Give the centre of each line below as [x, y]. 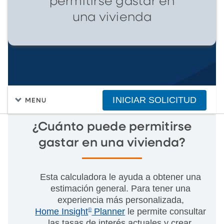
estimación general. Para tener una [121, 188]
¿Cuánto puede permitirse [112, 127]
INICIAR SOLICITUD [154, 100]
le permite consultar [166, 211]
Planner [108, 211]
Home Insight [62, 211]
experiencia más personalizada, [120, 200]
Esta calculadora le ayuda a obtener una [121, 177]
